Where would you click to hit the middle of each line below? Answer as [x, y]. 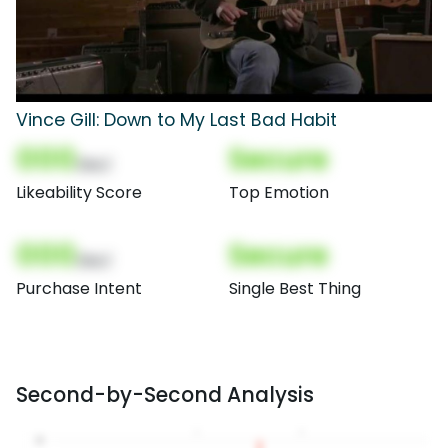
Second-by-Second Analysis [165, 395]
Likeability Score [79, 193]
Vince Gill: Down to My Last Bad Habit [176, 120]
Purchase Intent [79, 289]
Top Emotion [279, 193]
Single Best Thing [295, 289]
